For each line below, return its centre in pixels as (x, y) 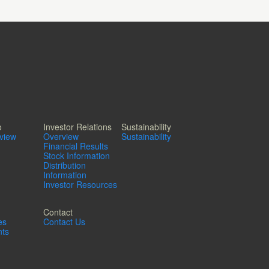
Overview (61, 137)
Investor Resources (80, 185)
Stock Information (77, 156)
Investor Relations (77, 127)
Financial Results (76, 146)
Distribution (65, 165)
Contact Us (64, 222)
